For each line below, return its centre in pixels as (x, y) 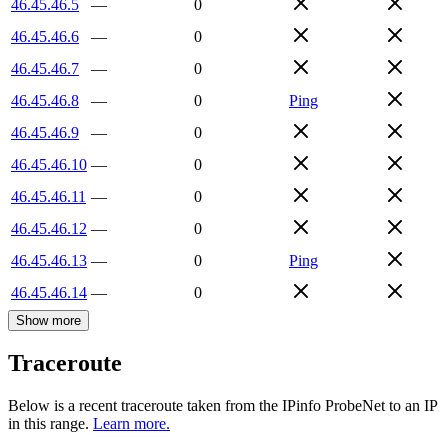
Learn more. (131, 424)
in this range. (48, 424)
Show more (48, 320)
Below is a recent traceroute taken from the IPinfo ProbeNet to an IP (222, 406)
